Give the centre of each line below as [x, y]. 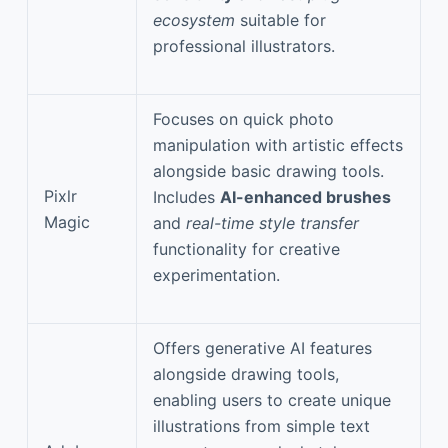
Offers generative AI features [262, 347]
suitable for [280, 19]
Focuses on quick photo [243, 118]
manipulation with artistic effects [278, 144]
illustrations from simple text [261, 425]
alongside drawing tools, [246, 373]
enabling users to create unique [272, 399]
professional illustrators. [244, 45]
